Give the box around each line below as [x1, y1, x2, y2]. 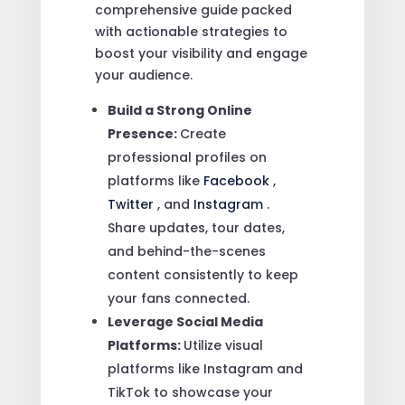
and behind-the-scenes [107, 241, 266, 260]
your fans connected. [107, 288, 250, 307]
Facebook [202, 171, 273, 190]
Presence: [107, 124, 180, 143]
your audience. [94, 65, 193, 84]
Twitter [107, 194, 157, 213]
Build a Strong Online [107, 100, 252, 119]
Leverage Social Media [107, 312, 263, 331]
